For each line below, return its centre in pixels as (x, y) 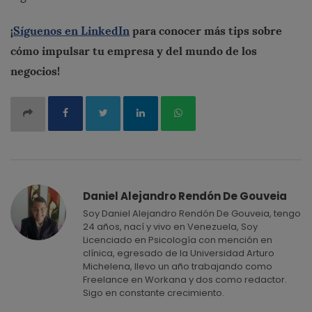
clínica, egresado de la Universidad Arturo (179, 253)
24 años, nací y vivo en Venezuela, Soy (170, 226)
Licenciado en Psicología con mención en (178, 240)
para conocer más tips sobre (206, 30)
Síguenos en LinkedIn (71, 30)
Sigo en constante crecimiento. (154, 292)
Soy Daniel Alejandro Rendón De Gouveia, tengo (192, 213)
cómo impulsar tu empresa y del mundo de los (134, 50)
